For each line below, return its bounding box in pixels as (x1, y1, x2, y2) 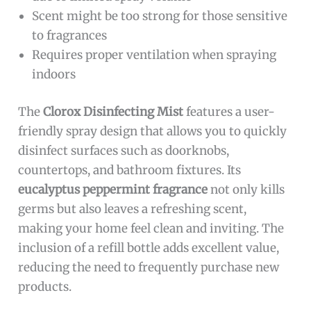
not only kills (208, 181, 285, 197)
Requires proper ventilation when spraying (32, 47, 277, 63)
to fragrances (32, 28, 108, 44)
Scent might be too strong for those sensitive (32, 8, 288, 24)
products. (18, 278, 72, 294)
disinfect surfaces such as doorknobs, (18, 142, 230, 158)
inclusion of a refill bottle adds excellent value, (18, 239, 280, 255)
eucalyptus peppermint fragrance (18, 181, 208, 197)
